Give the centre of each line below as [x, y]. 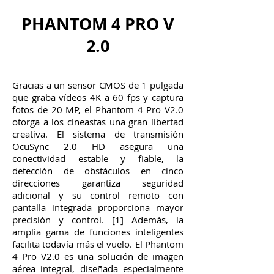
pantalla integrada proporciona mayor [98, 207]
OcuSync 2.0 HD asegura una [98, 146]
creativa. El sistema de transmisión [98, 134]
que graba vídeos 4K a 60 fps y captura [98, 97]
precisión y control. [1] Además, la [98, 220]
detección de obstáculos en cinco [98, 171]
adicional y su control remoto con [98, 195]
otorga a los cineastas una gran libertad [98, 122]
